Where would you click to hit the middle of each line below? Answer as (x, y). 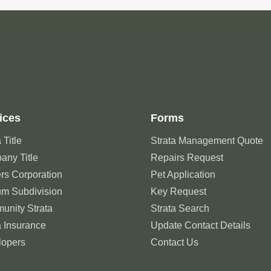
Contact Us (174, 242)
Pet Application (183, 174)
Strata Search (180, 208)
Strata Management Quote (207, 140)
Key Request (178, 191)
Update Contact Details (200, 225)
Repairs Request (187, 157)
